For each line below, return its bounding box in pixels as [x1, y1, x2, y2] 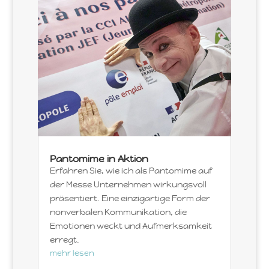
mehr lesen [49, 247, 94, 258]
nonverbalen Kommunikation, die [49, 206, 187, 217]
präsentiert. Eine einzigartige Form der [49, 192, 210, 204]
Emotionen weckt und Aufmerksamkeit [49, 220, 212, 231]
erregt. [49, 234, 79, 245]
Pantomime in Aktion [49, 152, 148, 165]
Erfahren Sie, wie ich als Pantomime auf [49, 165, 212, 176]
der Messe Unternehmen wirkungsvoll [49, 178, 207, 190]
